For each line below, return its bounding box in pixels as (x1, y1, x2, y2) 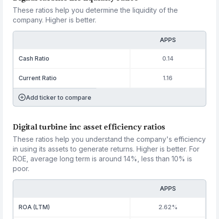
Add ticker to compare (26, 93, 92, 101)
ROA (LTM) (19, 203, 50, 211)
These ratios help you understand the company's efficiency (13, 135, 206, 143)
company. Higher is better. (13, 16, 97, 24)
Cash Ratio (19, 55, 50, 62)
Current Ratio (19, 74, 57, 82)
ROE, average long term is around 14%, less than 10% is (13, 154, 193, 163)
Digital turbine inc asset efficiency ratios (13, 122, 166, 132)
